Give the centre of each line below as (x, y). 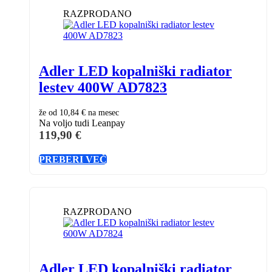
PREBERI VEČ (73, 159)
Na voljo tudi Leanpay (82, 123)
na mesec (102, 112)
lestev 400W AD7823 (103, 87)
